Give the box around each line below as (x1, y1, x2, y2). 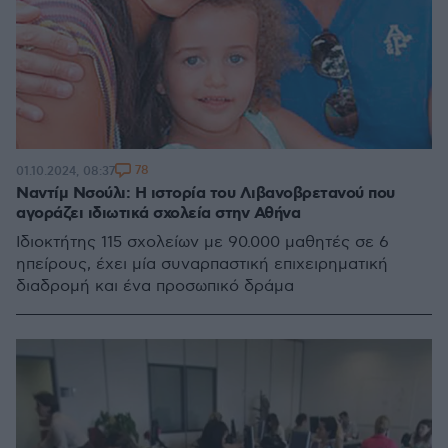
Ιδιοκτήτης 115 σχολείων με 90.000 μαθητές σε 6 (16, 233, 389, 252)
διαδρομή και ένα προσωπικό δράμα (16, 277, 294, 296)
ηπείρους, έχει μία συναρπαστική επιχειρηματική (16, 255, 388, 274)
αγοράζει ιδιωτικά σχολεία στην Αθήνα (16, 203, 300, 224)
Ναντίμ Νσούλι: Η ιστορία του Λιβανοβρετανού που (16, 183, 395, 204)
